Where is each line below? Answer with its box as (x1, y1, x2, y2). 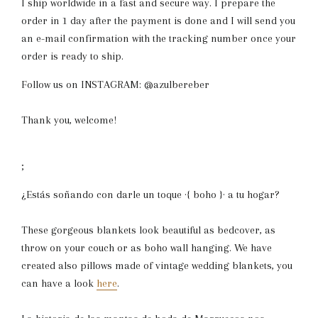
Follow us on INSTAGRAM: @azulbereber (21, 78, 209, 91)
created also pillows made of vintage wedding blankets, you (21, 259, 292, 272)
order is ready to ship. (21, 50, 124, 62)
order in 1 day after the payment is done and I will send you (21, 14, 295, 27)
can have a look (21, 277, 97, 290)
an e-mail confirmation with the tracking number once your (21, 32, 296, 45)
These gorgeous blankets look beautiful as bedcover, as (21, 224, 275, 236)
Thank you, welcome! (21, 114, 116, 126)
